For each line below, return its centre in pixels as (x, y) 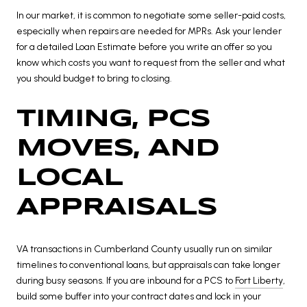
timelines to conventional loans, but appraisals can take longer (148, 265)
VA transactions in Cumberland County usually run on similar (144, 249)
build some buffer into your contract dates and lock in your (139, 296)
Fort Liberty (259, 280)
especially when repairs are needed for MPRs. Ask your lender (149, 32)
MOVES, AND (118, 149)
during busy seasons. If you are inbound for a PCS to (126, 280)
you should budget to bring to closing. (94, 79)
